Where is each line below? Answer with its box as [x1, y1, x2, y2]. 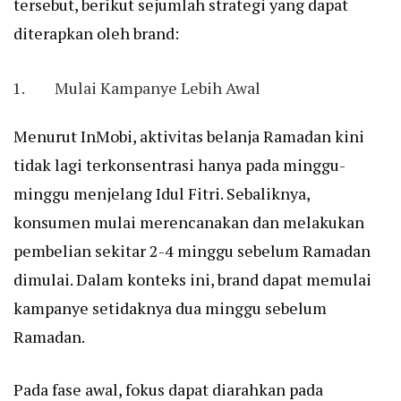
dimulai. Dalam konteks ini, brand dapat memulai [13, 269, 371, 291]
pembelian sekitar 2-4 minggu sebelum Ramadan [13, 240, 371, 262]
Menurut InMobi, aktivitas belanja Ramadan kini [13, 125, 364, 148]
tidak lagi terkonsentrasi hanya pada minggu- [13, 154, 346, 176]
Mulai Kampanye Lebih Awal [55, 77, 260, 99]
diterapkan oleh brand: [13, 22, 179, 45]
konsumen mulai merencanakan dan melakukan [13, 211, 364, 234]
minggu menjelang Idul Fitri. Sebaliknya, [13, 183, 310, 205]
